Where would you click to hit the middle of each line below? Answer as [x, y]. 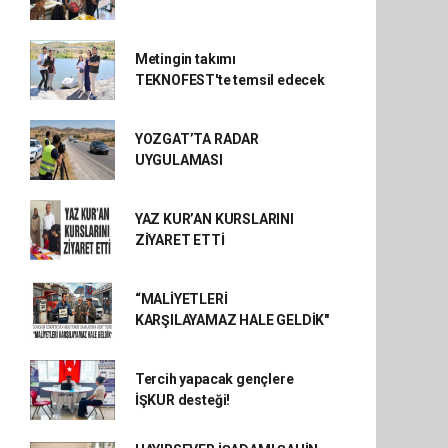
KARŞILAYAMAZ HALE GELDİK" [232, 320]
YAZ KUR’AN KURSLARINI [214, 219]
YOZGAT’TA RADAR [196, 139]
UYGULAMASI [178, 160]
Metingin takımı [185, 59]
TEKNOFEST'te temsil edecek [229, 80]
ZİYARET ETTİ [179, 240]
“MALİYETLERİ [181, 299]
